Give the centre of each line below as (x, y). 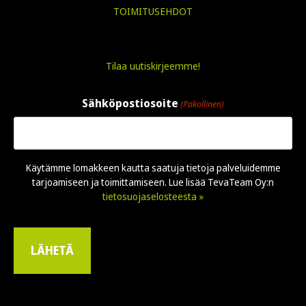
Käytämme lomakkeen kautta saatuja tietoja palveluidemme (153, 168)
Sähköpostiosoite (130, 103)
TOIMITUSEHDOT (153, 11)
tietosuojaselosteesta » (153, 197)
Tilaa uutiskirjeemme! (153, 66)
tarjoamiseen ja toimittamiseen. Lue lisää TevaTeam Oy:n (153, 182)
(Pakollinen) (203, 104)
